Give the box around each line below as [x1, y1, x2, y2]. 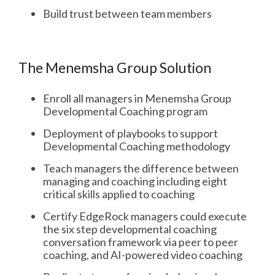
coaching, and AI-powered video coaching [43, 248, 242, 261]
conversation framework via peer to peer [43, 235, 238, 249]
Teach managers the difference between [43, 161, 239, 175]
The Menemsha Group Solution [18, 59, 211, 76]
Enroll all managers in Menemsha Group [43, 91, 231, 105]
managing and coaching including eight [43, 174, 227, 188]
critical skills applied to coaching [43, 187, 195, 201]
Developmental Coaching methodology [43, 139, 232, 153]
